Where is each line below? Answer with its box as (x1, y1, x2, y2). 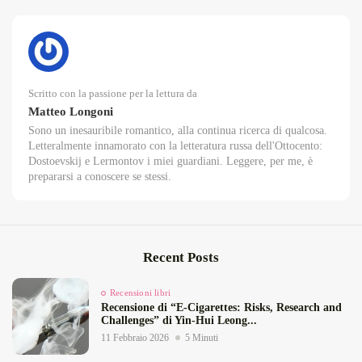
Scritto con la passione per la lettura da (28, 87, 197, 100)
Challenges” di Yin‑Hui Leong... (101, 314, 257, 327)
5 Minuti (185, 332, 218, 344)
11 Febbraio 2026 (101, 332, 169, 344)
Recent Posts (143, 250, 219, 266)
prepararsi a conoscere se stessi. (28, 170, 171, 183)
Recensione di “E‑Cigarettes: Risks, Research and (101, 301, 342, 314)
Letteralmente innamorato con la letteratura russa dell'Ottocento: (28, 140, 322, 153)
